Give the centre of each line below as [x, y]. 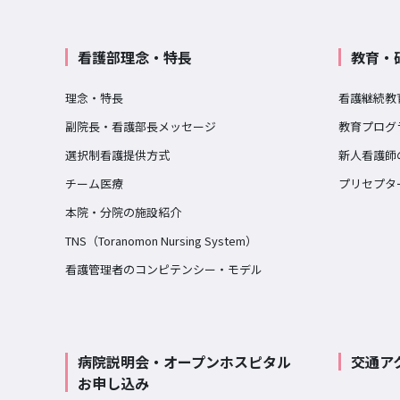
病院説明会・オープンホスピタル [184, 362]
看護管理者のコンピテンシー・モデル [163, 270]
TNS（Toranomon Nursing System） [161, 241]
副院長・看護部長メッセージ [140, 127]
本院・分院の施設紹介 [123, 212]
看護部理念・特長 [134, 58]
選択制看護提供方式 [117, 155]
